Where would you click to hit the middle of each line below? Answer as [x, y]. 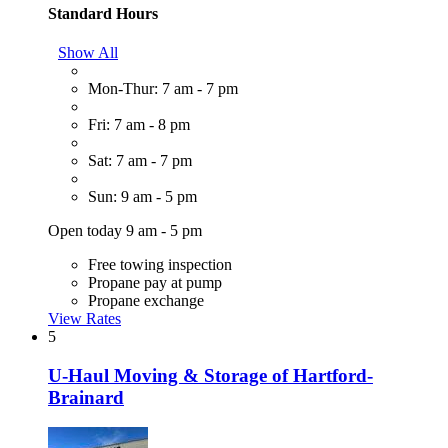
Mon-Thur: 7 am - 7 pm [163, 88]
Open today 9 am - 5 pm [125, 230]
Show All [88, 52]
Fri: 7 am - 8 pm [139, 124]
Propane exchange [146, 300]
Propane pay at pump [155, 282]
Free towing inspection [160, 264]
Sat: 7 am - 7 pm [140, 160]
